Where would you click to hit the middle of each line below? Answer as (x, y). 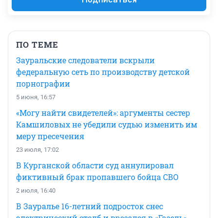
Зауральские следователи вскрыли (85, 60)
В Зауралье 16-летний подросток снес (90, 206)
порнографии (43, 84)
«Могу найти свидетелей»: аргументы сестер (103, 113)
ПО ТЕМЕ (37, 45)
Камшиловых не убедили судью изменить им (107, 125)
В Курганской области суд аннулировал (95, 165)
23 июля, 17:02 (37, 150)
